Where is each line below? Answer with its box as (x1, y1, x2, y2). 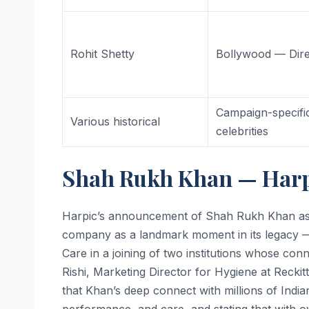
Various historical (70, 114, 161, 128)
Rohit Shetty (70, 46, 135, 61)
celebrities (216, 123, 269, 138)
